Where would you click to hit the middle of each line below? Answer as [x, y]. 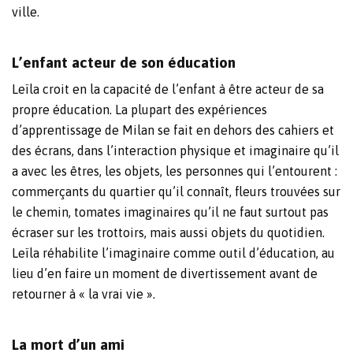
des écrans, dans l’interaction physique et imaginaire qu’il [175, 150]
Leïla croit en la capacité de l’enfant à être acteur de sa [168, 89]
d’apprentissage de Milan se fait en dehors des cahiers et [173, 130]
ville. [26, 11]
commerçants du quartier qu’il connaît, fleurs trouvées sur [176, 191]
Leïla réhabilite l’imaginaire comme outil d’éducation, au [173, 253]
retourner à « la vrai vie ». [84, 294]
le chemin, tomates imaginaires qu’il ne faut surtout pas [170, 212]
